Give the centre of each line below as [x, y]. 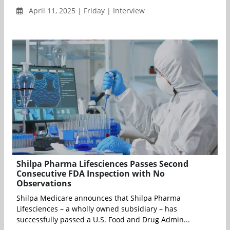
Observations [44, 184]
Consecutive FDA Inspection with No [91, 174]
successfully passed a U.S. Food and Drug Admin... [103, 220]
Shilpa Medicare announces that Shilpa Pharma [99, 198]
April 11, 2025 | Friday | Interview [86, 11]
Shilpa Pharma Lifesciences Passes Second [102, 164]
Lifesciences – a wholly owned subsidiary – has [97, 209]
